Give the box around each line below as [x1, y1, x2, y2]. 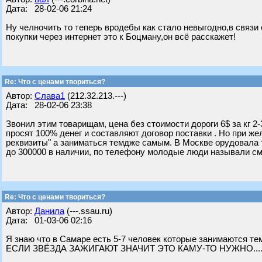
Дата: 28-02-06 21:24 [6, 4, 92, 13]
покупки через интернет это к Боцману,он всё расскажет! [6, 32, 236, 42]
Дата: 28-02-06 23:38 [6, 101, 92, 110]
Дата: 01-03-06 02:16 [6, 216, 92, 225]
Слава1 [35, 91, 65, 101]
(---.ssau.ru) [64, 206, 112, 216]
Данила [35, 206, 64, 216]
